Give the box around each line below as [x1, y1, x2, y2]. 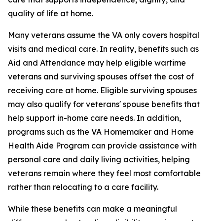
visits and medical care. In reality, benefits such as [8, 44, 199, 54]
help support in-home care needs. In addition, [8, 113, 181, 123]
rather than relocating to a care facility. [8, 182, 158, 192]
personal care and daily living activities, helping [8, 154, 190, 164]
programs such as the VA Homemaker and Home [8, 127, 194, 137]
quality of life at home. [8, 8, 93, 18]
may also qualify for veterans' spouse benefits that [8, 99, 200, 109]
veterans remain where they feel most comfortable [8, 168, 201, 178]
